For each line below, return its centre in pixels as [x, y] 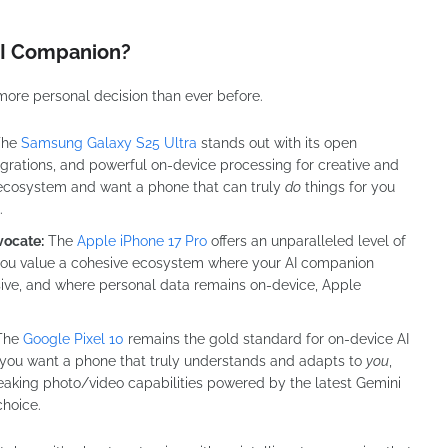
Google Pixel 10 [73, 338]
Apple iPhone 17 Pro [142, 240]
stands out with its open [277, 142]
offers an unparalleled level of [306, 240]
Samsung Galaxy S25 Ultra [109, 142]
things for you [348, 186]
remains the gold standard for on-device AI [266, 338]
